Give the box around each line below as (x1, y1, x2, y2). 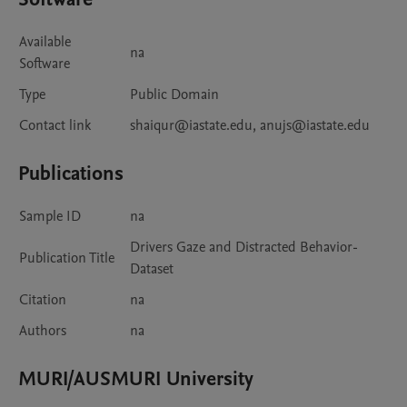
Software (19, 54, 70, 74)
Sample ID (19, 206, 81, 227)
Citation (19, 290, 66, 311)
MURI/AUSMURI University (18, 365, 253, 393)
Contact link (19, 115, 91, 136)
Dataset (130, 259, 174, 280)
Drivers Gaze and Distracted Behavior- (130, 237, 357, 258)
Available (19, 32, 71, 53)
